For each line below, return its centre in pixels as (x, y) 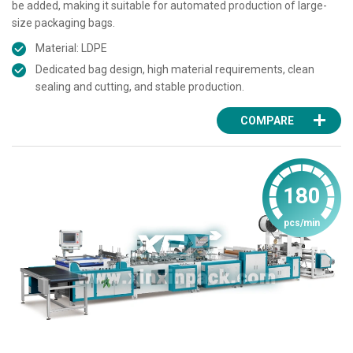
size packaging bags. (63, 23)
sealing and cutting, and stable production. (140, 87)
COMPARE (267, 121)
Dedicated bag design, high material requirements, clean (175, 70)
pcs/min (302, 223)
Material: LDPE (71, 48)
